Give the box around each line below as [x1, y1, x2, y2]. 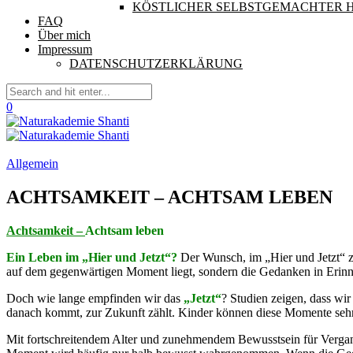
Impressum [38, 43, 92, 56]
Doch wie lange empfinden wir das [6, 291, 184, 305]
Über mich [38, 28, 91, 42]
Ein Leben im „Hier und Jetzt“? [6, 250, 180, 264]
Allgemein [6, 157, 58, 170]
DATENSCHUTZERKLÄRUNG [69, 57, 243, 70]
